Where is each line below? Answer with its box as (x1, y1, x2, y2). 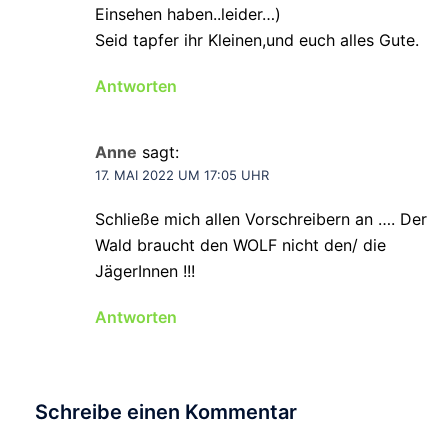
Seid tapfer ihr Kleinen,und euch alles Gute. (95, 29, 419, 50)
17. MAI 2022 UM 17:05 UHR (95, 166, 269, 183)
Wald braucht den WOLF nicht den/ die (95, 234, 386, 255)
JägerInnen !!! (95, 260, 195, 281)
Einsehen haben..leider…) (95, 3, 281, 24)
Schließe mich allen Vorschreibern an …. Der (95, 208, 427, 229)
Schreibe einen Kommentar (35, 399, 297, 424)
